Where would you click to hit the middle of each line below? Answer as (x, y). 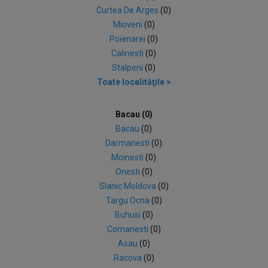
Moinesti (129, 157)
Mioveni (128, 25)
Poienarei (129, 39)
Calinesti (129, 53)
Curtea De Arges (129, 10)
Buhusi (128, 215)
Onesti (128, 172)
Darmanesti (129, 143)
